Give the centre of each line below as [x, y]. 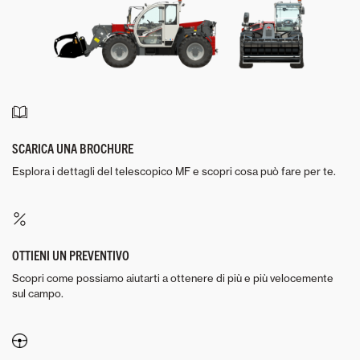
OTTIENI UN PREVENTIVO [71, 254]
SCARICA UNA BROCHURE [73, 147]
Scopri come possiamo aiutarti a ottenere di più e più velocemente [173, 278]
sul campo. [38, 293]
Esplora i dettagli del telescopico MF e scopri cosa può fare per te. [174, 171]
